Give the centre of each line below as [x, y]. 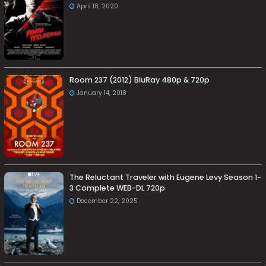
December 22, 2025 [107, 201]
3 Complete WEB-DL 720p [118, 188]
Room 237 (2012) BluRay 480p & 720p [140, 80]
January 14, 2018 [102, 93]
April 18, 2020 [98, 6]
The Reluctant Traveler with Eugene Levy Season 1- [166, 178]
